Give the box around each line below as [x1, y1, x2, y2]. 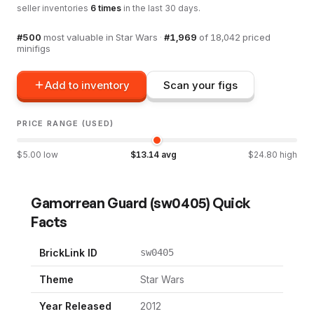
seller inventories [17, 3, 90, 13]
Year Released [39, 300, 111, 312]
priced [240, 32, 271, 43]
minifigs [17, 43, 50, 54]
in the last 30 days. [121, 3, 200, 13]
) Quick [205, 194, 252, 212]
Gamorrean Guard [31, 194, 148, 212]
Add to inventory [45, 78, 130, 92]
